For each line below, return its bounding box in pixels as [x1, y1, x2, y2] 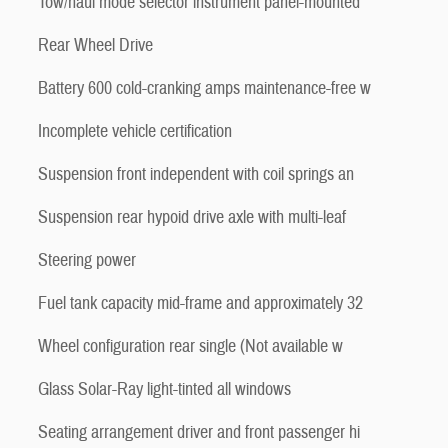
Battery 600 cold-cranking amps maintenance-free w [38, 77, 371, 100]
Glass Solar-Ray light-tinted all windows [38, 378, 291, 401]
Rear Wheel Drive [38, 34, 153, 57]
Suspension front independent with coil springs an [38, 163, 354, 186]
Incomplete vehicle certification [38, 120, 232, 143]
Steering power [38, 249, 136, 272]
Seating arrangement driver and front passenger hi [38, 421, 360, 444]
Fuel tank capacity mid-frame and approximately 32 [38, 292, 363, 315]
